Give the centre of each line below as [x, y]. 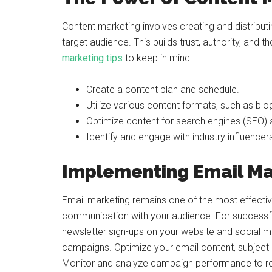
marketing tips [92, 58]
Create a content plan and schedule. [163, 90]
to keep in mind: [157, 58]
